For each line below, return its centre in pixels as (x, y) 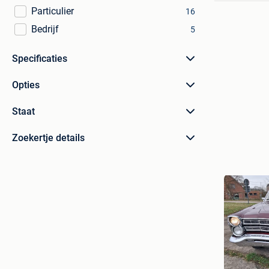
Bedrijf (45, 29)
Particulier (53, 11)
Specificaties (40, 59)
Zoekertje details (48, 138)
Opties (26, 85)
